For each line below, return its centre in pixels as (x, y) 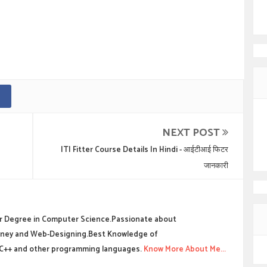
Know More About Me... (184, 249)
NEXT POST (192, 133)
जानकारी (216, 166)
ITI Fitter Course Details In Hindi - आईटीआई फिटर (144, 150)
